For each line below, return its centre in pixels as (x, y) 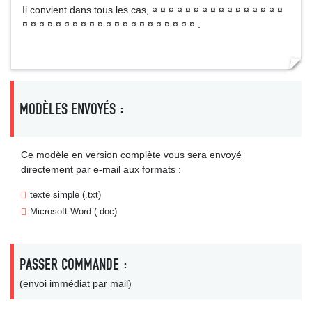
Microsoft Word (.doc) (73, 211)
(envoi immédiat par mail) (76, 283)
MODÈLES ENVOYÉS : (72, 109)
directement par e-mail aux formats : (101, 169)
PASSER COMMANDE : (74, 264)
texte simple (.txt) (65, 195)
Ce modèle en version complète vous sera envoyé (131, 155)
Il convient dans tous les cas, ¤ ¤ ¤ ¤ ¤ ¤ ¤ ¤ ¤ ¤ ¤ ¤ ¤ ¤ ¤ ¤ (153, 10)
